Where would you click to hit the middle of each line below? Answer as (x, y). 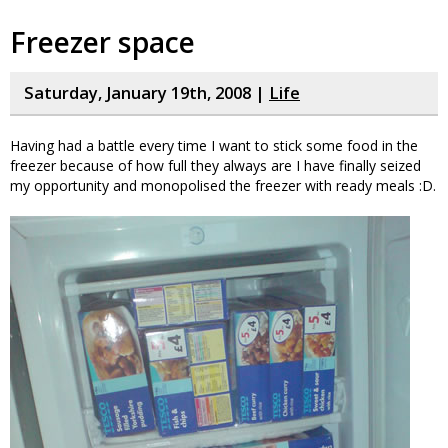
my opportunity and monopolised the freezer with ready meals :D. (223, 185)
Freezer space (102, 42)
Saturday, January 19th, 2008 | (146, 93)
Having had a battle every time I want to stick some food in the (214, 145)
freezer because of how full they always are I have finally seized (215, 165)
